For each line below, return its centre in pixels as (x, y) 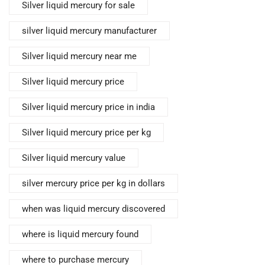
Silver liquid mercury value (74, 158)
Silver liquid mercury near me (79, 56)
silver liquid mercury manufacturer (89, 31)
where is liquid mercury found (80, 235)
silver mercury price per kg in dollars (93, 184)
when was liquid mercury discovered (93, 209)
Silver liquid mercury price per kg (86, 133)
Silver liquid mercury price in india (88, 107)
